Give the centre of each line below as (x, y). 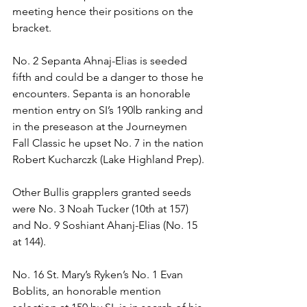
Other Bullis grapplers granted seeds (103, 193)
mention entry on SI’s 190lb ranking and (109, 110)
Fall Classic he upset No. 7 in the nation (109, 143)
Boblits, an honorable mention (88, 291)
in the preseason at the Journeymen (101, 127)
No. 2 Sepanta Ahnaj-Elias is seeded (101, 61)
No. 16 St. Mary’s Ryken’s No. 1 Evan (99, 275)
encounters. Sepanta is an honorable (103, 94)
